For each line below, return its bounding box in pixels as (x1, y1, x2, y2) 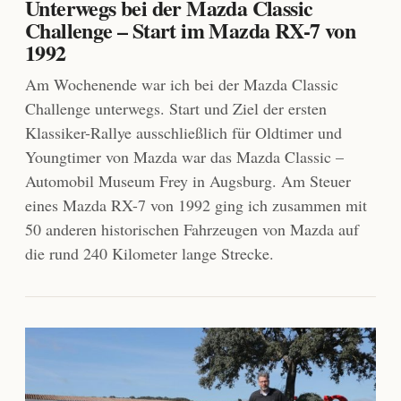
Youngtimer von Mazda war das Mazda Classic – (25, 146, 344, 168)
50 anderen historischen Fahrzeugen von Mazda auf (25, 218, 359, 241)
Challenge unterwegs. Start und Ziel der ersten (25, 98, 327, 120)
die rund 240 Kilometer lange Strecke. (25, 243, 274, 265)
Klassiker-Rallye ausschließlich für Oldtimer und (25, 122, 342, 144)
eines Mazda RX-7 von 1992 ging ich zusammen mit (25, 194, 367, 217)
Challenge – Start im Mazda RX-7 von (25, 14, 355, 47)
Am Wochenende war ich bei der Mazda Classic (25, 73, 338, 96)
